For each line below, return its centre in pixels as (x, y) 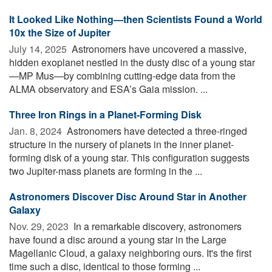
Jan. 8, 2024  (37, 131)
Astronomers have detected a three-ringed (156, 131)
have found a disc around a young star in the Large (118, 239)
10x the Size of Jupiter (60, 32)
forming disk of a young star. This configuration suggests (129, 157)
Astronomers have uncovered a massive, (158, 49)
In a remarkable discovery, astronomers (156, 226)
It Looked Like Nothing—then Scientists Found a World (136, 19)
